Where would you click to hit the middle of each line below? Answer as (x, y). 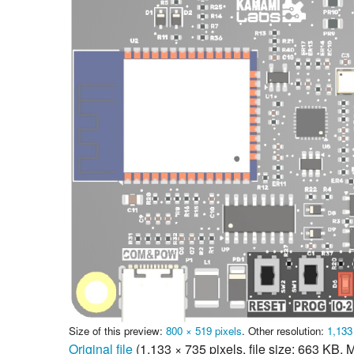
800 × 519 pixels (204, 330)
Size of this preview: (117, 330)
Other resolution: (288, 330)
